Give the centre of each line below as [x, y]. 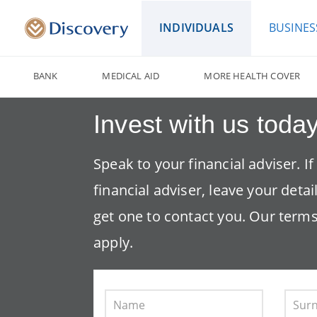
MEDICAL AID [131, 76]
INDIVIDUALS [196, 27]
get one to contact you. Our [186, 216]
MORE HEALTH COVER [252, 76]
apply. [114, 242]
